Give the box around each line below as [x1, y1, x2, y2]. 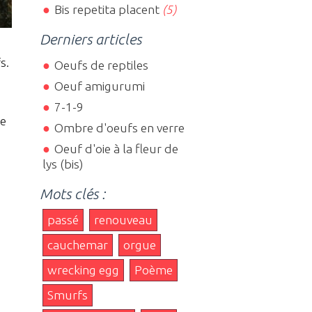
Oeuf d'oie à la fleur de [54, 141, 178, 155]
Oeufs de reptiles [54, 58, 148, 72]
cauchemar [47, 237, 109, 251]
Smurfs [47, 288, 88, 302]
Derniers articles [40, 31, 142, 48]
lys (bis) [42, 157, 84, 171]
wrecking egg [47, 263, 120, 276]
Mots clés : [40, 185, 106, 202]
